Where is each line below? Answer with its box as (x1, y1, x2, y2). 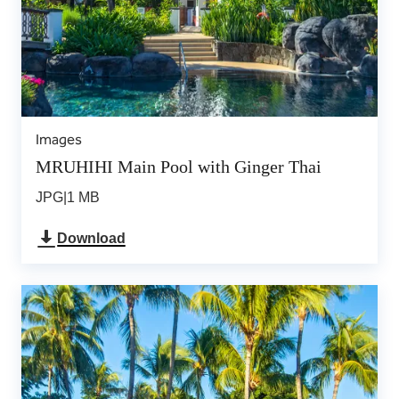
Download (57, 231, 126, 246)
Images (36, 131, 82, 148)
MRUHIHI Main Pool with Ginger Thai (118, 157, 322, 176)
